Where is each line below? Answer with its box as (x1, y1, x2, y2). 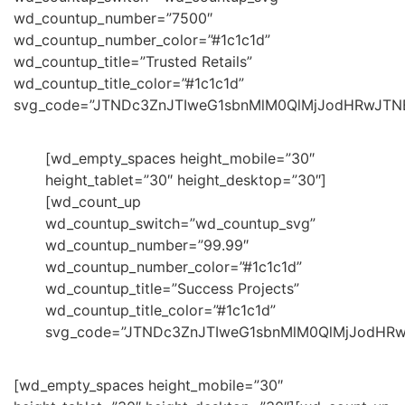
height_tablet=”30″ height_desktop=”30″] (45, 170, 326, 189)
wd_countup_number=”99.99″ (45, 235, 249, 254)
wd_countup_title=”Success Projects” (45, 278, 299, 297)
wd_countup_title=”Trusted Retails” (14, 52, 252, 71)
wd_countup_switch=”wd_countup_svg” (45, 213, 316, 232)
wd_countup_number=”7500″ (14, 8, 212, 27)
